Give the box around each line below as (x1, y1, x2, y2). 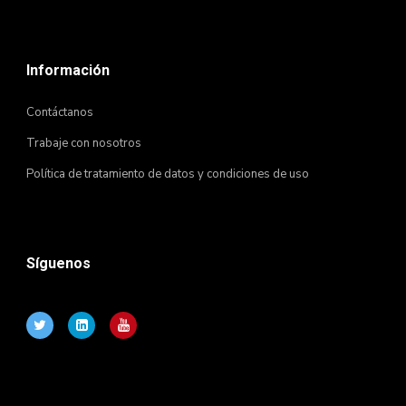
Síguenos (26, 255, 91, 272)
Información (26, 62, 110, 79)
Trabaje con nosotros (26, 135, 141, 151)
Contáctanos (26, 104, 93, 121)
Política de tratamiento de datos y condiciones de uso (26, 166, 309, 182)
